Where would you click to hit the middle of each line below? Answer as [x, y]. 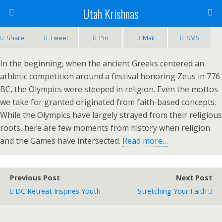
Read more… [145, 141]
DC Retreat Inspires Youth [58, 191]
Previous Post [35, 178]
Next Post [194, 178]
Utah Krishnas [111, 13]
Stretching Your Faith [172, 191]
